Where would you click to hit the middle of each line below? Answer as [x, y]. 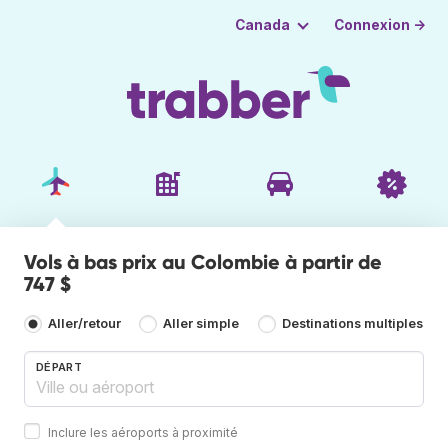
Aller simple [201, 324]
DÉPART [59, 366]
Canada [262, 25]
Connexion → [380, 24]
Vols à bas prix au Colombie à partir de [203, 261]
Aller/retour [84, 324]
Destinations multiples [352, 324]
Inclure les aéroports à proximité [143, 432]
